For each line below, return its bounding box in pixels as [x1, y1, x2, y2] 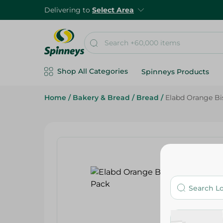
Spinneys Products [141, 67, 209, 76]
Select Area [92, 5, 134, 14]
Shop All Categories [57, 67, 128, 76]
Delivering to [44, 5, 92, 14]
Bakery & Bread [73, 93, 130, 102]
